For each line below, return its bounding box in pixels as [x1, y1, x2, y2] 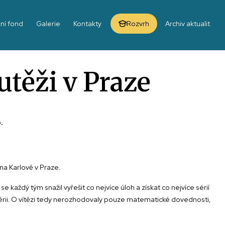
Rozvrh [127, 19, 149, 28]
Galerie [36, 19, 60, 28]
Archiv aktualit [165, 19, 210, 28]
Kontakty [73, 19, 101, 28]
